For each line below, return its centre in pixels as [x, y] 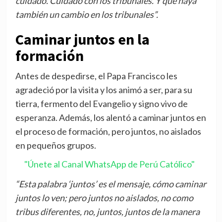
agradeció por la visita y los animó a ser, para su [104, 90]
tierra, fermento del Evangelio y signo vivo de [101, 104]
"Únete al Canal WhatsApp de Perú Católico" [109, 164]
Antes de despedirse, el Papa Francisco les [96, 76]
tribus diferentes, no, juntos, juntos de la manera [107, 212]
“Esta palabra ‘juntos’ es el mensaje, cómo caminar [111, 184]
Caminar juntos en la [82, 39]
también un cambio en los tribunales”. [86, 15]
